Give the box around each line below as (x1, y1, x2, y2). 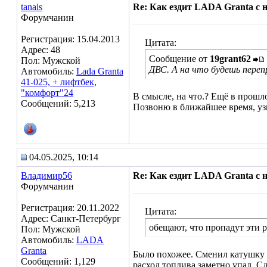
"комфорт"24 (21, 88, 73, 98)
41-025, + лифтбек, (21, 77, 97, 87)
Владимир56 (21, 170, 72, 181)
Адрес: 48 (21, 45, 60, 55)
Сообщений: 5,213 (21, 98, 95, 108)
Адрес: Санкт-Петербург (21, 213, 121, 223)
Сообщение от (149, 54, 210, 64)
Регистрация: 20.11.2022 (21, 203, 119, 213)
